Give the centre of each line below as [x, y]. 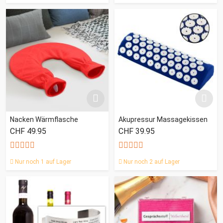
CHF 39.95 [137, 131]
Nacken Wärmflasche [44, 119]
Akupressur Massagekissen [163, 119]
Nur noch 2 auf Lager [151, 162]
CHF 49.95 [28, 131]
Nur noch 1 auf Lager [42, 162]
